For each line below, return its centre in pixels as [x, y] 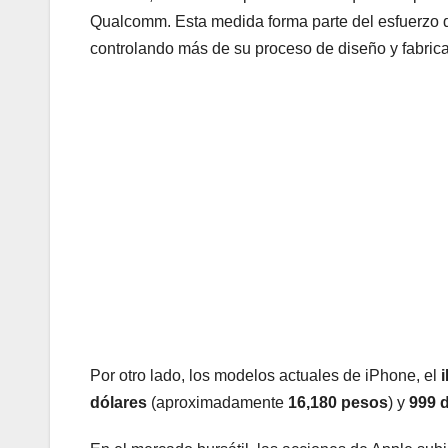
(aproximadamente [217, 403]
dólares [118, 403]
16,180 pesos [338, 403]
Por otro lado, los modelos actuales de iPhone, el [265, 376]
